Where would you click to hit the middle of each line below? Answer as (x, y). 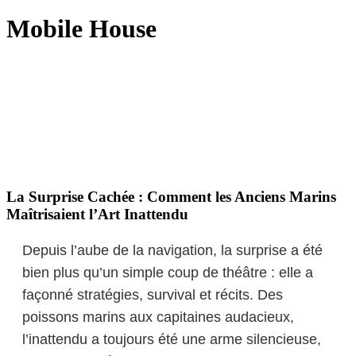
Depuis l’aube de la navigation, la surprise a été (172, 251)
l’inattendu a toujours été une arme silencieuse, (172, 340)
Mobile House (81, 29)
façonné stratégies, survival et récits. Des (153, 295)
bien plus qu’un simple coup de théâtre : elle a (168, 273)
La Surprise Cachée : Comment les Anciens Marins (171, 197)
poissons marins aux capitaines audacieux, (158, 317)
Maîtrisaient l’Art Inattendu (97, 215)
